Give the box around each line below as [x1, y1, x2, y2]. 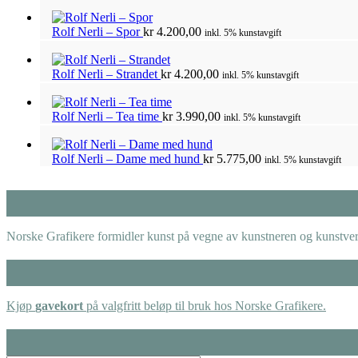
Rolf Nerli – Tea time [52, 109, 162, 123]
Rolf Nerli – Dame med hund [52, 151, 203, 165]
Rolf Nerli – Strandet [52, 66, 161, 81]
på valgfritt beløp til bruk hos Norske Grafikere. [83, 298, 326, 312]
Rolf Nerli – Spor [52, 24, 143, 38]
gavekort [35, 298, 83, 312]
